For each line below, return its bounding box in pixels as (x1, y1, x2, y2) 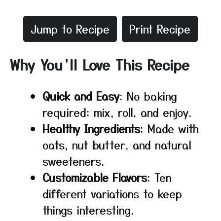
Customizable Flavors (42, 169, 147, 185)
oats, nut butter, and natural (42, 137, 191, 152)
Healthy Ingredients (42, 120, 140, 136)
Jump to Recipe (31, 21, 110, 37)
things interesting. (42, 202, 134, 218)
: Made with (140, 120, 199, 136)
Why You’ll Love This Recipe (10, 55, 189, 74)
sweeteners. (42, 153, 104, 169)
